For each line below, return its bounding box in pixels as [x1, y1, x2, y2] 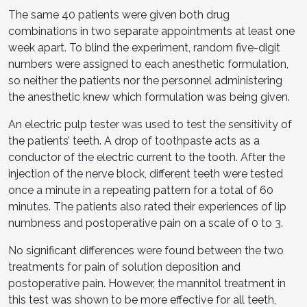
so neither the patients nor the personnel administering [8, 73, 282, 87]
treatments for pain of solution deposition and [8, 260, 241, 273]
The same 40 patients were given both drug [8, 8, 230, 21]
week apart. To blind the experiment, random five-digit [8, 40, 280, 54]
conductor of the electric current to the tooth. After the [8, 150, 285, 164]
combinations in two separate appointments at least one [8, 24, 295, 38]
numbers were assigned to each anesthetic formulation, [8, 57, 288, 71]
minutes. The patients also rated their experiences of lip [8, 199, 286, 213]
